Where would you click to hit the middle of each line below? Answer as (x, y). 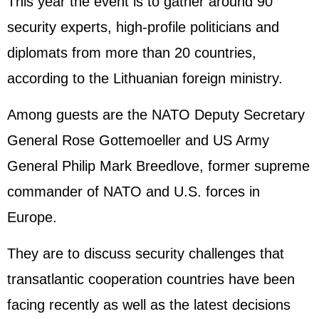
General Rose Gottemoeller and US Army (138, 140)
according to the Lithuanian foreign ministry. (145, 78)
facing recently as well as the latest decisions (149, 305)
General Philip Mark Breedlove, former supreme (158, 166)
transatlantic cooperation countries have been (151, 279)
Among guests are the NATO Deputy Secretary (156, 115)
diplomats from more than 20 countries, (132, 53)
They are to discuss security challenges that (146, 253)
